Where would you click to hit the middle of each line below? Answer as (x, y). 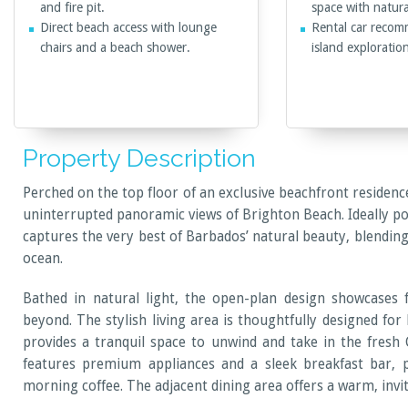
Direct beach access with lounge (128, 28)
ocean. (43, 258)
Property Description (139, 158)
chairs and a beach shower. (115, 48)
